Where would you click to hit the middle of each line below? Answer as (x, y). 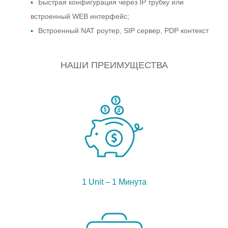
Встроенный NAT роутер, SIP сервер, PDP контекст (123, 31)
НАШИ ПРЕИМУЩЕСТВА (114, 65)
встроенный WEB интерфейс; (80, 17)
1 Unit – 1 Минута (114, 182)
